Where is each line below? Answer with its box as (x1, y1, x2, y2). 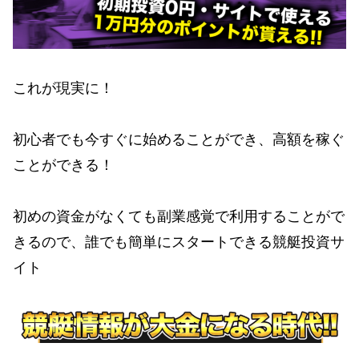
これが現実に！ (13, 79, 114, 96)
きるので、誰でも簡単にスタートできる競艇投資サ (13, 234, 345, 251)
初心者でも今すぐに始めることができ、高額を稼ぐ (13, 131, 345, 147)
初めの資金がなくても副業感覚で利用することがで (13, 208, 345, 225)
